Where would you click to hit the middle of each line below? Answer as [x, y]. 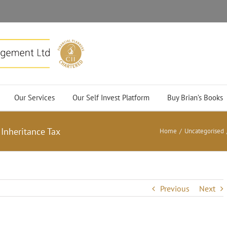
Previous [175, 188]
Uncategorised [204, 131]
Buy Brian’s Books [195, 98]
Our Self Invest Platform [111, 98]
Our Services [34, 98]
